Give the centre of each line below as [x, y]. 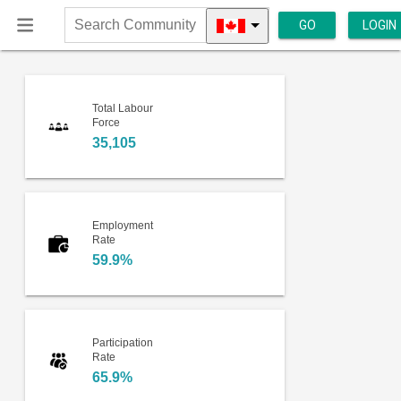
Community [98, 51]
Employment [122, 225]
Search [85, 34]
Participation [122, 342]
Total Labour [122, 108]
